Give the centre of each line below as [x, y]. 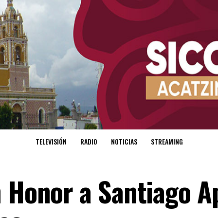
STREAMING [167, 142]
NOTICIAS [124, 142]
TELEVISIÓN [51, 142]
